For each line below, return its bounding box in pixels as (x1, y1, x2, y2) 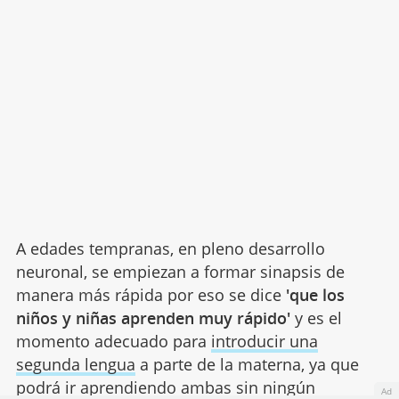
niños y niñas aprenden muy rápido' (15, 306, 290, 329)
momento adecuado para (15, 330, 211, 352)
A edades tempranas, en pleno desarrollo (15, 237, 325, 259)
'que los (285, 283, 345, 305)
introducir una (210, 330, 318, 352)
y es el (289, 306, 342, 329)
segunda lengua (15, 353, 135, 375)
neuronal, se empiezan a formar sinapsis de (15, 260, 345, 282)
